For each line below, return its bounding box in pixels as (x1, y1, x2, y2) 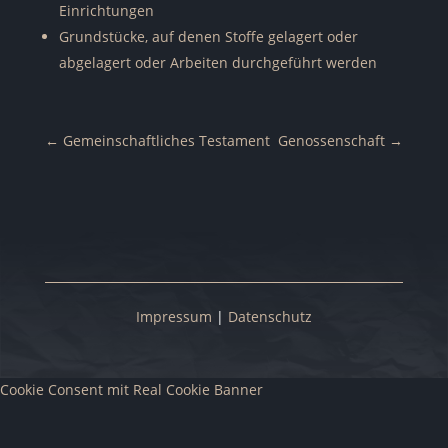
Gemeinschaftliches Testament (62, 131, 270, 150)
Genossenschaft (278, 131, 386, 150)
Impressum (135, 307, 212, 326)
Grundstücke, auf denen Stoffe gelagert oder (58, 27, 358, 46)
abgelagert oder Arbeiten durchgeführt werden (58, 53, 377, 72)
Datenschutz (227, 307, 312, 326)
